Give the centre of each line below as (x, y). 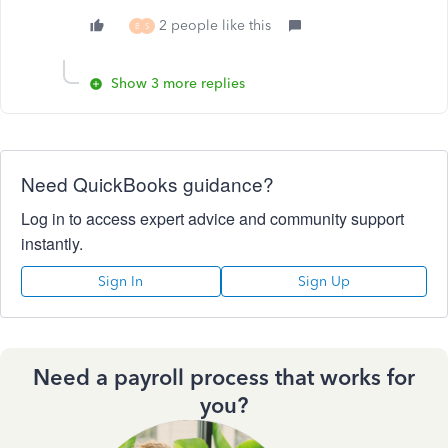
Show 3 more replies (178, 84)
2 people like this (215, 26)
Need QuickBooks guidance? (147, 184)
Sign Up (323, 282)
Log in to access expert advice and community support (212, 219)
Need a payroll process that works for (224, 378)
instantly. (52, 244)
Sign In (121, 282)
